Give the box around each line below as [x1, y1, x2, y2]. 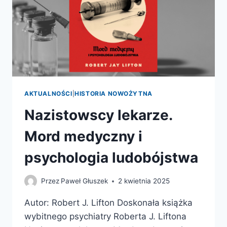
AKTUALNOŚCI [24, 89, 72, 97]
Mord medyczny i [24, 127, 142, 145]
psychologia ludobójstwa [24, 148, 198, 166]
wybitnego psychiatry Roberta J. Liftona [24, 211, 186, 222]
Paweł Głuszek [61, 177, 108, 185]
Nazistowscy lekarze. [24, 106, 172, 124]
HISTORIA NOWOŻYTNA [74, 89, 153, 97]
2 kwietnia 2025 [118, 177, 170, 185]
